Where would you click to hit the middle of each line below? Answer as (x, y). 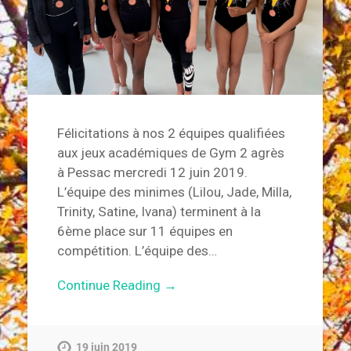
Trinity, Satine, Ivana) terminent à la (159, 212)
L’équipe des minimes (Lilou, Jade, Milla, (174, 192)
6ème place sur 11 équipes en (145, 232)
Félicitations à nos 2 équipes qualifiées (171, 134)
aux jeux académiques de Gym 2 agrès (170, 153)
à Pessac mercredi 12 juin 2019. (152, 173)
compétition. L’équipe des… (137, 251)
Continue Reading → (117, 286)
